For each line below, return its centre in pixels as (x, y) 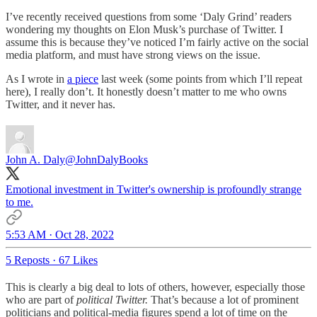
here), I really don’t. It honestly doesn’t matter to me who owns (146, 91)
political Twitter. (112, 299)
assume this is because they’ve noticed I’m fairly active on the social (157, 42)
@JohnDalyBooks (106, 159)
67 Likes (78, 260)
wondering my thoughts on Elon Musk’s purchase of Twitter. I (144, 29)
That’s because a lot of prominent (223, 299)
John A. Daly (35, 159)
